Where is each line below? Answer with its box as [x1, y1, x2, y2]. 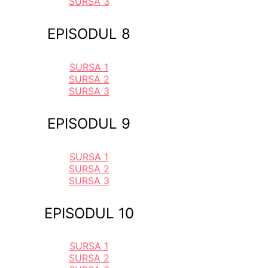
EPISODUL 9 [47, 114, 131, 132]
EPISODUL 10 [44, 204, 134, 222]
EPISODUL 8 [47, 25, 131, 42]
